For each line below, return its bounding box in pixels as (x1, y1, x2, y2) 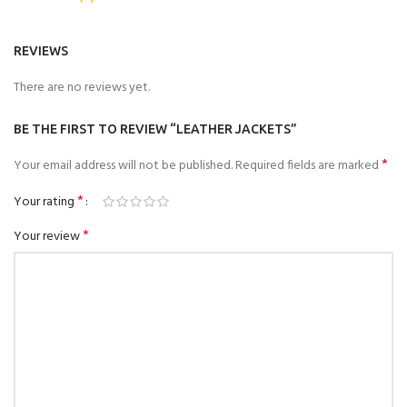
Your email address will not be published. (14, 155, 233, 176)
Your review (14, 226, 83, 247)
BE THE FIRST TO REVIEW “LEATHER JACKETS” (14, 122, 297, 136)
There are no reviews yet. (14, 77, 150, 98)
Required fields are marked (235, 155, 382, 176)
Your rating (14, 192, 77, 213)
